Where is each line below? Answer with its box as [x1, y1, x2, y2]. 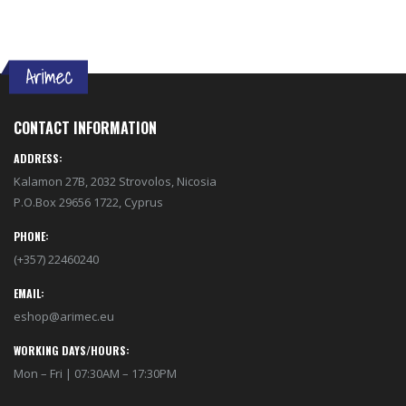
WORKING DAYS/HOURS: [14, 343, 130, 358]
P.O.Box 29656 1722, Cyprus [14, 194, 163, 210]
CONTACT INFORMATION [14, 117, 157, 139]
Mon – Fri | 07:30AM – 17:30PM [14, 365, 177, 382]
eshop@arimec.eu [14, 308, 114, 324]
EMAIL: [14, 285, 44, 301]
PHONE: [14, 228, 49, 244]
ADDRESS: [14, 150, 63, 166]
